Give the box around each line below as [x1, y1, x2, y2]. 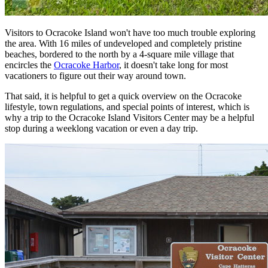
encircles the [5, 59, 54, 70]
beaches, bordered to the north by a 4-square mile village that [5, 48, 234, 59]
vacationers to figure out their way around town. [5, 70, 186, 81]
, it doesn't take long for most [119, 59, 228, 70]
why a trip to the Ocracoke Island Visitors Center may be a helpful [5, 112, 254, 123]
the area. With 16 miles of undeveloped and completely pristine [5, 38, 242, 48]
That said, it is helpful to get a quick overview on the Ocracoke [5, 90, 242, 101]
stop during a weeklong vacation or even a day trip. [5, 123, 198, 133]
